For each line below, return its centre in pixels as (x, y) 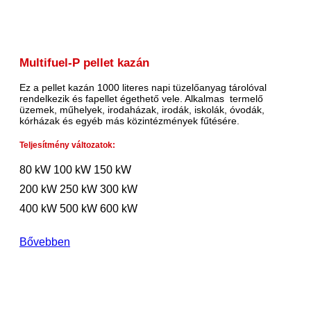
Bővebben (45, 242)
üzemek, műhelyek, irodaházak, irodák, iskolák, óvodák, (142, 110)
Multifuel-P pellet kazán (84, 63)
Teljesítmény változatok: (67, 145)
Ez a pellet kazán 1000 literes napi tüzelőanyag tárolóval (143, 88)
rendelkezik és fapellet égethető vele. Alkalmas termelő (141, 99)
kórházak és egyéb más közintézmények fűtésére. (129, 121)
